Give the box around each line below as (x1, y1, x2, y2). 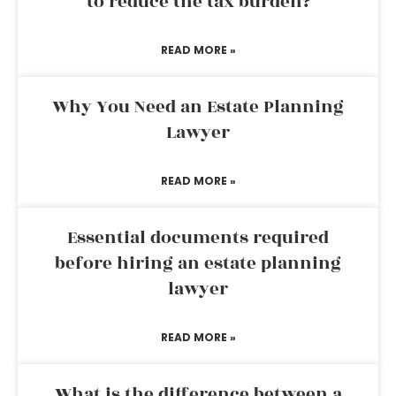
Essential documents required (67, 225, 329, 251)
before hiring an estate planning (55, 250, 341, 277)
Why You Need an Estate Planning (52, 94, 344, 120)
